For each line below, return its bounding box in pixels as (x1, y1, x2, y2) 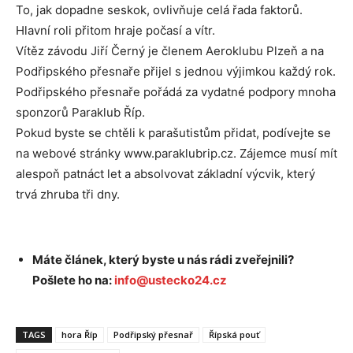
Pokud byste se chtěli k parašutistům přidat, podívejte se (16, 125, 331, 141)
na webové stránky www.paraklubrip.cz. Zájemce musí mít (16, 146, 337, 162)
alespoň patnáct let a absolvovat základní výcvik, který (16, 166, 315, 182)
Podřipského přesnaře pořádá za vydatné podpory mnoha (16, 84, 336, 100)
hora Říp (61, 329, 98, 341)
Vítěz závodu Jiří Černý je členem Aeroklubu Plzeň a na (16, 43, 324, 59)
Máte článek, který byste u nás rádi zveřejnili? (32, 252, 294, 268)
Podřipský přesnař (113, 329, 193, 341)
